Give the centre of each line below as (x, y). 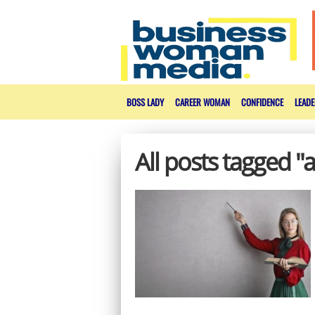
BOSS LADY (145, 102)
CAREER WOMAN (202, 102)
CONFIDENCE (262, 102)
